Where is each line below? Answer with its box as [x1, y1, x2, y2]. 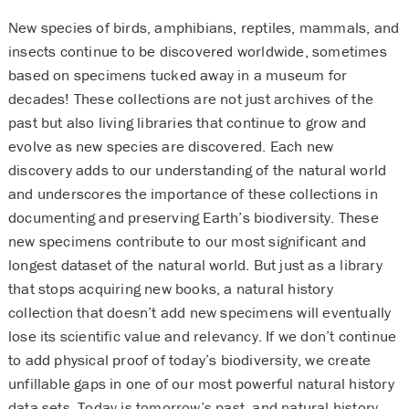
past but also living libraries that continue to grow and [7, 111, 367, 132]
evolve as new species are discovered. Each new [7, 135, 334, 156]
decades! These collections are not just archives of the [7, 88, 373, 109]
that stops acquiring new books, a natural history [7, 278, 333, 299]
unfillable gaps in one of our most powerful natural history [7, 372, 394, 393]
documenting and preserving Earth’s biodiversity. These [7, 206, 379, 227]
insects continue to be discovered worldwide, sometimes [7, 40, 387, 61]
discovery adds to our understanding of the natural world [7, 159, 387, 180]
